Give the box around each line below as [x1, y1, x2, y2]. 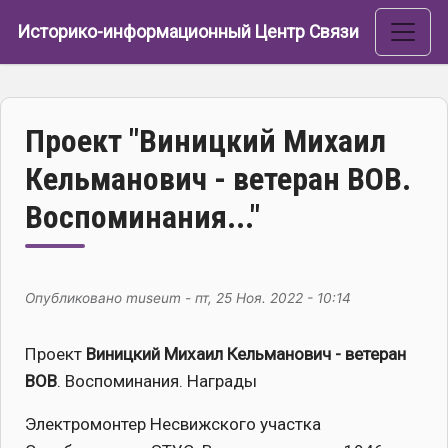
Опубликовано [25, 290, 126, 306]
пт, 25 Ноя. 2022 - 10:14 [195, 290, 351, 306]
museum [126, 290, 181, 306]
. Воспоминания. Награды [57, 371, 257, 391]
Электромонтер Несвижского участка [25, 414, 321, 434]
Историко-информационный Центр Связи [17, 22, 359, 42]
